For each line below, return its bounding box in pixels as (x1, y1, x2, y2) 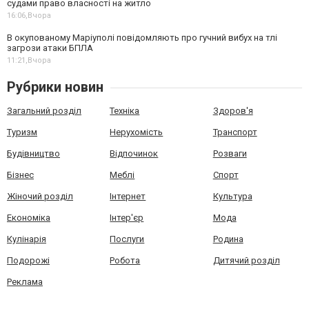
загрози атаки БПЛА (7, 42, 93, 53)
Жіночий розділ (7, 190, 73, 201)
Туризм (7, 126, 37, 137)
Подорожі (7, 255, 50, 266)
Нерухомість (110, 126, 163, 137)
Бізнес (7, 169, 34, 180)
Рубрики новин (7, 78, 103, 95)
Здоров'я (212, 105, 253, 116)
